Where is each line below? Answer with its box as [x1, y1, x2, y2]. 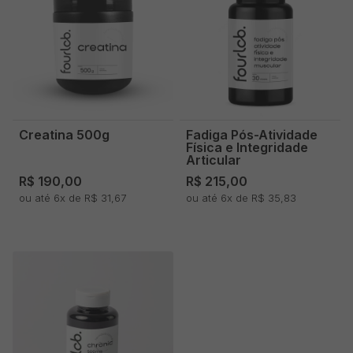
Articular [186, 151, 241, 168]
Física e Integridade [186, 139, 308, 155]
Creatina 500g [19, 126, 110, 143]
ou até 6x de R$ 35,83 [186, 191, 296, 204]
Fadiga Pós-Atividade [186, 126, 318, 143]
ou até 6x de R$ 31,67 [19, 191, 126, 204]
